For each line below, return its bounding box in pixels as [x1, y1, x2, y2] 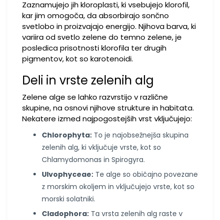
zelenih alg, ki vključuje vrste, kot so [42, 142, 161, 152]
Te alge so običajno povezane [93, 169, 198, 179]
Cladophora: [42, 209, 89, 219]
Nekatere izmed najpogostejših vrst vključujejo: [22, 113, 192, 124]
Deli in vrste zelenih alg [22, 72, 154, 88]
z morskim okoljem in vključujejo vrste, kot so [42, 182, 194, 192]
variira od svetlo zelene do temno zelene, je [22, 32, 182, 42]
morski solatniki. [42, 194, 95, 204]
